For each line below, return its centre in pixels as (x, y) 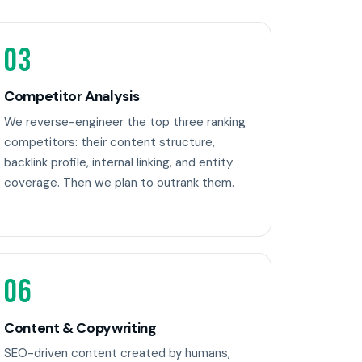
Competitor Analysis (72, 97)
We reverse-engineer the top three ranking (125, 122)
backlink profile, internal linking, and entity (118, 162)
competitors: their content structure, (109, 142)
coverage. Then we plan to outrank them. (119, 182)
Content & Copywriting (80, 328)
